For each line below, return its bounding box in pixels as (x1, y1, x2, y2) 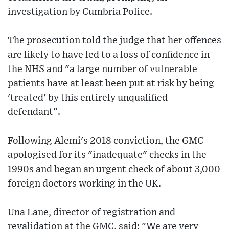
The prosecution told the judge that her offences (8, 36, 221, 46)
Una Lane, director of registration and (8, 208, 175, 218)
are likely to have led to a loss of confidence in (8, 50, 210, 60)
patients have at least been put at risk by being (8, 79, 214, 89)
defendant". (8, 107, 60, 118)
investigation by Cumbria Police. (8, 7, 152, 17)
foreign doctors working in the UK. (8, 179, 161, 189)
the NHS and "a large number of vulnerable (8, 64, 197, 75)
